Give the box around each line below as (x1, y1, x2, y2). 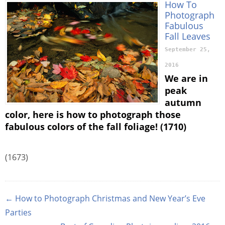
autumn (165, 96, 201, 109)
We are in (165, 72, 208, 85)
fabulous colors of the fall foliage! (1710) (5, 121, 186, 133)
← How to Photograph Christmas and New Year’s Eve (5, 193, 205, 204)
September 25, (165, 46, 210, 53)
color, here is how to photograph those (5, 108, 181, 121)
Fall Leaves (165, 30, 210, 43)
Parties (5, 207, 32, 218)
